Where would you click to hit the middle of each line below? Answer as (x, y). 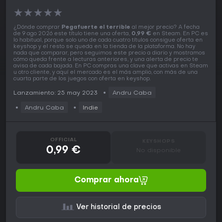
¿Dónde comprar (37, 28)
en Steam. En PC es (180, 34)
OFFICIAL (63, 140)
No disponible (159, 151)
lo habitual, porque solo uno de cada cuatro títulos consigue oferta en (108, 41)
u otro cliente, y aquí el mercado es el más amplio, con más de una (106, 73)
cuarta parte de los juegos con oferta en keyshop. (82, 79)
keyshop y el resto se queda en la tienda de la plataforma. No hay (104, 47)
